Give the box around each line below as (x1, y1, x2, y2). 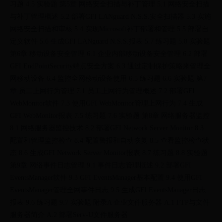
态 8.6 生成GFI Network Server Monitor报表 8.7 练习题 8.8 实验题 (10, 149, 208, 157)
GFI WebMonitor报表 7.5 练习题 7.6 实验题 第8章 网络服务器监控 (10, 111, 210, 119)
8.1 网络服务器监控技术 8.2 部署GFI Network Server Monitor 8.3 (10, 124, 204, 132)
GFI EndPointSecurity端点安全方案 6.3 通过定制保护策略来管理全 (10, 62, 211, 70)
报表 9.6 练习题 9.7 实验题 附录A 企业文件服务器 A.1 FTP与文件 (10, 198, 210, 206)
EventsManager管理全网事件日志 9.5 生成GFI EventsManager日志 (10, 186, 206, 194)
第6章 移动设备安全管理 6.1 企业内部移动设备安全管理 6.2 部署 (10, 50, 208, 57)
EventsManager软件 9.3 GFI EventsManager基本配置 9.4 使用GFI (10, 173, 202, 181)
